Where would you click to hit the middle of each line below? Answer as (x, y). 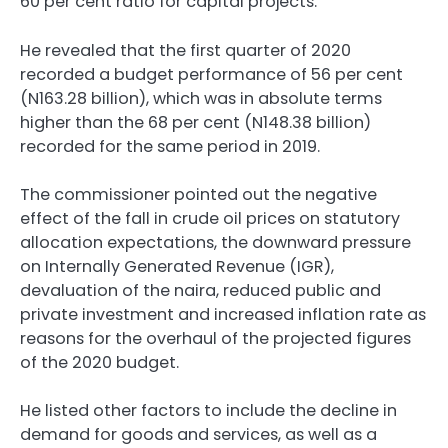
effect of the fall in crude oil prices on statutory (210, 218)
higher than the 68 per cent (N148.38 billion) (195, 122)
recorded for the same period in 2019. (170, 146)
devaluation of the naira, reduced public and (200, 290)
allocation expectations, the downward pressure (215, 242)
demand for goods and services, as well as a (198, 434)
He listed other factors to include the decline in (208, 410)
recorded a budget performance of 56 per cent (211, 74)
